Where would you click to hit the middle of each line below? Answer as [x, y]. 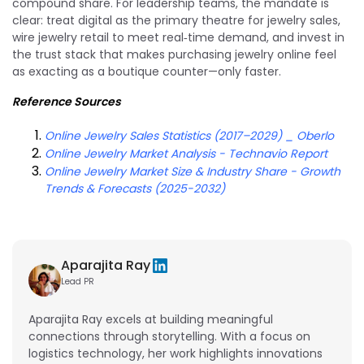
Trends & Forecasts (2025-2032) [135, 188]
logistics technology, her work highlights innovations [175, 354]
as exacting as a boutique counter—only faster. [147, 71]
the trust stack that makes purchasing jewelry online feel [174, 54]
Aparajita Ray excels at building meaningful [151, 320]
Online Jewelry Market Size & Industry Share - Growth [193, 171]
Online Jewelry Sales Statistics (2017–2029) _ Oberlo [189, 135]
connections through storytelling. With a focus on [169, 337]
